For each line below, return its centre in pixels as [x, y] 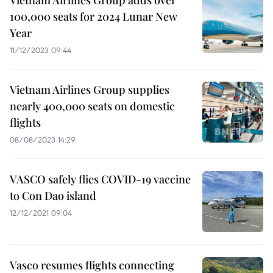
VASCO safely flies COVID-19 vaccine [100, 179]
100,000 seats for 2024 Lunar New [94, 16]
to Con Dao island [53, 196]
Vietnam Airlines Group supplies [90, 90]
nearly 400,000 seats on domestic [92, 106]
